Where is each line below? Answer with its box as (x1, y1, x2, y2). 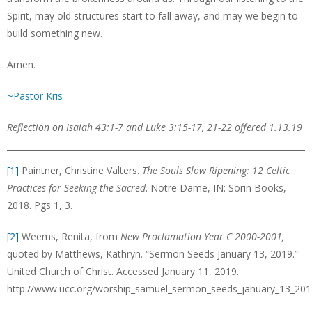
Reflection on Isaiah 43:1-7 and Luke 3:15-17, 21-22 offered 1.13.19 (7, 120, 302, 134)
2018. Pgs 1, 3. (7, 198, 72, 212)
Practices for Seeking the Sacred (7, 181, 146, 194)
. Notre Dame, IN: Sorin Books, (146, 181, 286, 194)
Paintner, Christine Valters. (19, 164, 142, 177)
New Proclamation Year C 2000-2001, (120, 230, 284, 243)
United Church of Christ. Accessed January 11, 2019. (7, 265, 239, 278)
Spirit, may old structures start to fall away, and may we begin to (7, 9, 298, 22)
